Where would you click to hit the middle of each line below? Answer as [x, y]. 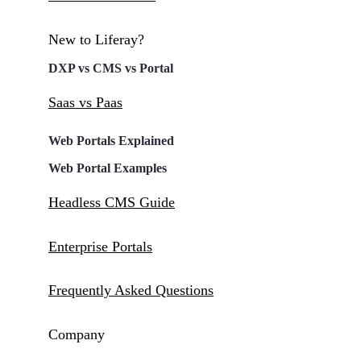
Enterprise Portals [100, 246]
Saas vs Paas [85, 103]
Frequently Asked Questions [131, 290]
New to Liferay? [96, 40]
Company [77, 335]
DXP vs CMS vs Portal [111, 68]
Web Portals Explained [111, 141]
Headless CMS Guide [112, 203]
